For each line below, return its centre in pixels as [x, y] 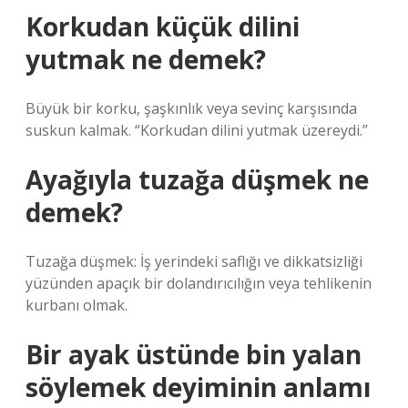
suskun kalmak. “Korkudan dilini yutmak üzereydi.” [197, 130]
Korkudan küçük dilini [163, 26]
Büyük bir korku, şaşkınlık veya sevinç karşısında [191, 108]
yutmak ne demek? [146, 59]
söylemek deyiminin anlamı [198, 387]
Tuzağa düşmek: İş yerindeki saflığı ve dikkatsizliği [194, 261]
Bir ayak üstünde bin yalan [194, 354]
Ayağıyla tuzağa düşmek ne [197, 179]
